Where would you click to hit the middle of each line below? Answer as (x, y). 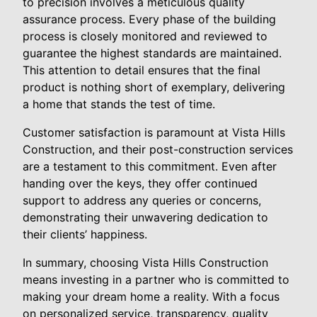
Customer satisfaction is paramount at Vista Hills (154, 132)
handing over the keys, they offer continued (140, 183)
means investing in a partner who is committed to (156, 279)
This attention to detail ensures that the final (142, 70)
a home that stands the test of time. (119, 104)
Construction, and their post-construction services (158, 149)
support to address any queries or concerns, (142, 200)
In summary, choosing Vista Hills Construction (145, 262)
